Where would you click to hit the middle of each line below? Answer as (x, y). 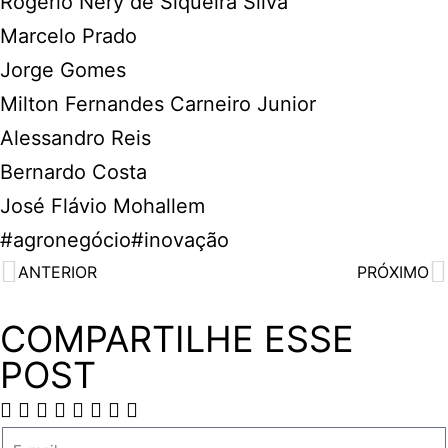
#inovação (180, 240)
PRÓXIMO (393, 271)
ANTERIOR (57, 271)
